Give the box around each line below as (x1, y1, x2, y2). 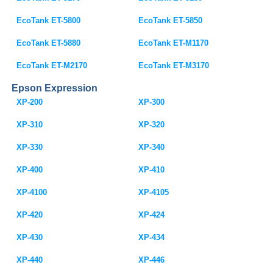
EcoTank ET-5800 (16, 16, 81, 25)
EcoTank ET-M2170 (16, 61, 88, 70)
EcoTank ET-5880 (16, 38, 81, 48)
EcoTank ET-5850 (138, 16, 203, 25)
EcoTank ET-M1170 (138, 38, 209, 48)
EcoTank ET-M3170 (138, 61, 210, 70)
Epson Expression (12, 83, 98, 93)
